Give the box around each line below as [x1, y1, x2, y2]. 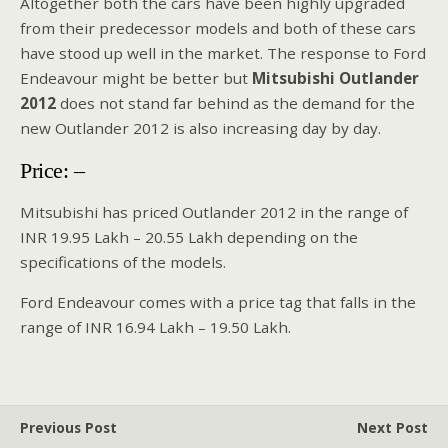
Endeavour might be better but [20, 68, 248, 89]
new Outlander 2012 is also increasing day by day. [20, 118, 381, 139]
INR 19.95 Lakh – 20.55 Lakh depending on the [20, 227, 358, 248]
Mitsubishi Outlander [248, 68, 419, 89]
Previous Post [20, 417, 117, 437]
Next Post [357, 417, 428, 437]
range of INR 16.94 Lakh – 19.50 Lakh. [20, 317, 291, 338]
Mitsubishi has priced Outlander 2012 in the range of [20, 202, 408, 223]
